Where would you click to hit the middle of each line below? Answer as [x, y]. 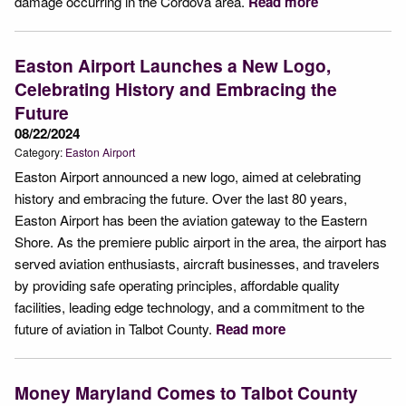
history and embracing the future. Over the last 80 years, [181, 198]
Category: [40, 151]
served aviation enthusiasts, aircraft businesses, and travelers [197, 263]
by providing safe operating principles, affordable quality [177, 285]
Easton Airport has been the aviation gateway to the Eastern [191, 219]
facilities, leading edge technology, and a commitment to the [189, 306]
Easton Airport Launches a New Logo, [173, 65]
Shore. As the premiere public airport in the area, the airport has [201, 241]
